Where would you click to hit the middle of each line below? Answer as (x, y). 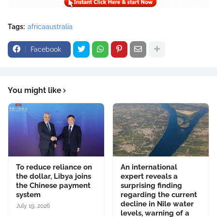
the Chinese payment (53, 185)
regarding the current (159, 194)
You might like (35, 90)
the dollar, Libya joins (54, 176)
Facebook (46, 49)
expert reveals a (149, 176)
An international (149, 167)
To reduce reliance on (54, 167)
